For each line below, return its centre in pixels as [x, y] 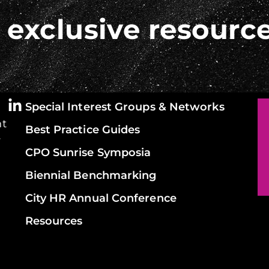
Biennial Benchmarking [91, 175]
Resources [54, 221]
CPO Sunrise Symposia [88, 153]
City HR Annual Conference [101, 198]
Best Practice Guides [83, 130]
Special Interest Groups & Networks [125, 107]
